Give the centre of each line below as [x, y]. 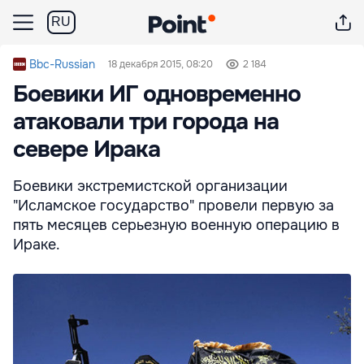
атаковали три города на [146, 122]
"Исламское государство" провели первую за [173, 206]
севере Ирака [87, 149]
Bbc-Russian [62, 64]
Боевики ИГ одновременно [157, 94]
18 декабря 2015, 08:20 [160, 64]
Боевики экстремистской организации [150, 186]
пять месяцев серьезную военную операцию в [176, 225]
